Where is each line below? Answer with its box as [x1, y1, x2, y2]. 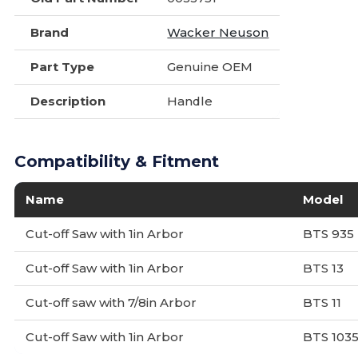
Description [30, 93, 106, 109]
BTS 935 [303, 226, 355, 241]
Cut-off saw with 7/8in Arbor [26, 295, 197, 310]
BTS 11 [303, 295, 342, 310]
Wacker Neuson [167, 25, 269, 40]
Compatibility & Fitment [14, 152, 220, 171]
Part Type [30, 59, 95, 74]
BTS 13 [303, 261, 344, 276]
